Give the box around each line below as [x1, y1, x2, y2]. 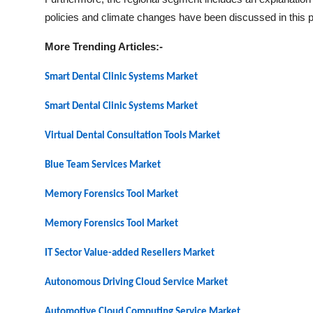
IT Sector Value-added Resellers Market [45, 248, 214, 259]
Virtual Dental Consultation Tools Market [45, 131, 220, 141]
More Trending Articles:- [45, 41, 163, 52]
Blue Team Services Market [45, 160, 161, 170]
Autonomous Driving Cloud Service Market [45, 277, 228, 288]
